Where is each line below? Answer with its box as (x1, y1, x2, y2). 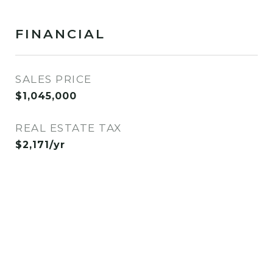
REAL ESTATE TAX (15, 122, 122, 134)
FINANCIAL (15, 26, 105, 41)
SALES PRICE (15, 73, 92, 85)
